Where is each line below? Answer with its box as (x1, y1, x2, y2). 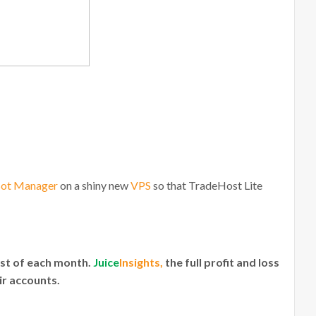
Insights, (119, 255, 165, 269)
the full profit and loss (165, 255, 279, 269)
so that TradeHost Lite (151, 178, 262, 192)
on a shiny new (58, 178, 130, 192)
